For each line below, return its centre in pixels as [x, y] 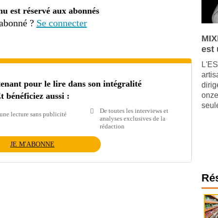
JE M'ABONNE [32, 144]
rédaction [112, 126]
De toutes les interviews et [134, 111]
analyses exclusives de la [133, 118]
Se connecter [62, 23]
